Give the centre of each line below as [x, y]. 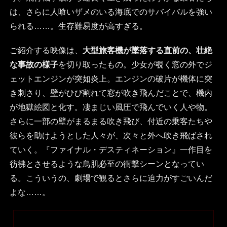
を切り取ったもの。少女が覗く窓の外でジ [135, 65]
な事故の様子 [34, 65]
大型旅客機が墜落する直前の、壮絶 [147, 51]
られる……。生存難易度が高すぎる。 [78, 26]
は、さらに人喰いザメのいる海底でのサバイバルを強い [111, 12]
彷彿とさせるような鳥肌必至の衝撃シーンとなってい [107, 164]
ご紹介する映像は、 [46, 51]
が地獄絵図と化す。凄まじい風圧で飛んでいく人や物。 [111, 107]
